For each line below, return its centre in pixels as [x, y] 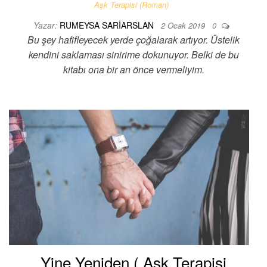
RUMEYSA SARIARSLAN [108, 25]
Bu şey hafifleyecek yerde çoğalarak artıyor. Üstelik [133, 39]
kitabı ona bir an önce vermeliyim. [133, 69]
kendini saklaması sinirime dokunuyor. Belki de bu [133, 54]
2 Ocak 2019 [184, 25]
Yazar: [45, 25]
